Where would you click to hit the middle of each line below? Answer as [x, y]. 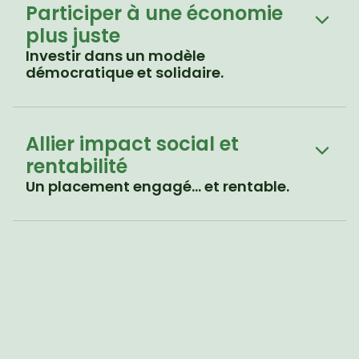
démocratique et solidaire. [125, 73]
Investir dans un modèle [115, 56]
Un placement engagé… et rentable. [157, 186]
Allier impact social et [132, 144]
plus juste [73, 36]
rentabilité [77, 166]
